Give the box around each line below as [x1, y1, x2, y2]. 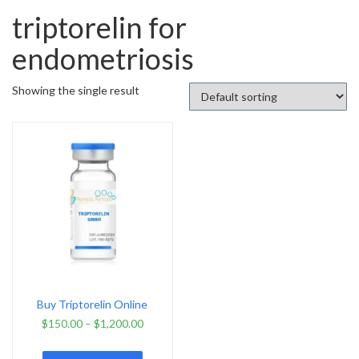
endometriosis [12, 40, 194, 76]
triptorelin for [12, 9, 187, 45]
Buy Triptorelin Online [37, 297, 148, 312]
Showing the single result [12, 83, 139, 97]
